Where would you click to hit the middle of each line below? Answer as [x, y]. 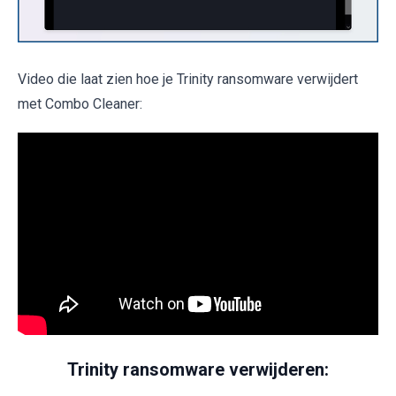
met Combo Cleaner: [80, 103]
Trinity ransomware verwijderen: [198, 370]
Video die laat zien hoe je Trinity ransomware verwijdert [188, 79]
